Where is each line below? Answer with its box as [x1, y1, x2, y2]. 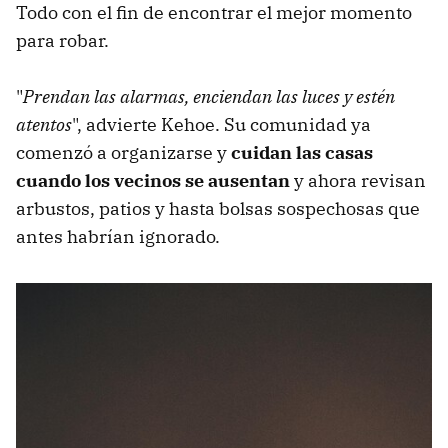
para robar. [16, 29, 109, 53]
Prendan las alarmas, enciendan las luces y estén [23, 85, 395, 109]
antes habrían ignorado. [16, 225, 220, 249]
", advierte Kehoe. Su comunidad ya [72, 113, 371, 137]
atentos [16, 113, 72, 137]
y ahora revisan [294, 169, 426, 193]
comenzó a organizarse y [16, 141, 231, 165]
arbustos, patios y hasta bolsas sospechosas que [16, 197, 420, 221]
